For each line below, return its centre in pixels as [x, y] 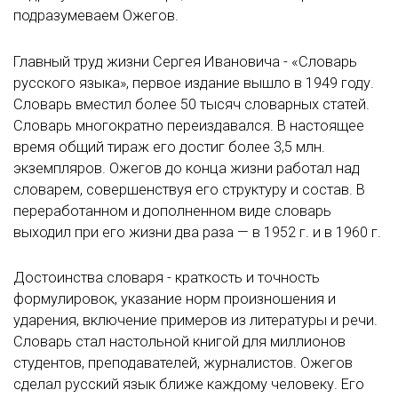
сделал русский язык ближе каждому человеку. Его [189, 384]
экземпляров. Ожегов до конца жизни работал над [187, 168]
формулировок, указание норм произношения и [175, 298]
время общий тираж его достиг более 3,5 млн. [169, 147]
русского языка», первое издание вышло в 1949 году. [194, 83]
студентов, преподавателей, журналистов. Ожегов [183, 362]
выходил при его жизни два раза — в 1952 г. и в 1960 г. [197, 232]
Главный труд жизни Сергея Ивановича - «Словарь [185, 61]
